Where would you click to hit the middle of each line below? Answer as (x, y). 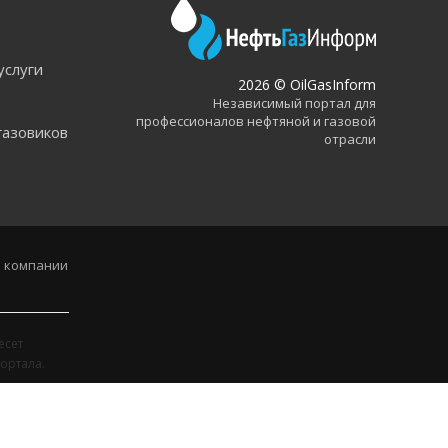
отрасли (350, 138)
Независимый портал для (294, 102)
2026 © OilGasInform (307, 84)
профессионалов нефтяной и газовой (256, 120)
